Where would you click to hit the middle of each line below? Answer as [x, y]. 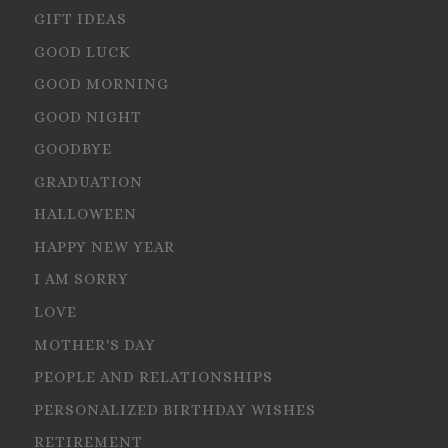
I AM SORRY [82, 279]
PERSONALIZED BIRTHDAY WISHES [175, 409]
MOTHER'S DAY [95, 344]
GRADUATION [89, 181]
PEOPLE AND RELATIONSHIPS [154, 377]
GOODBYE [73, 149]
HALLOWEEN [86, 214]
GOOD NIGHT [88, 116]
